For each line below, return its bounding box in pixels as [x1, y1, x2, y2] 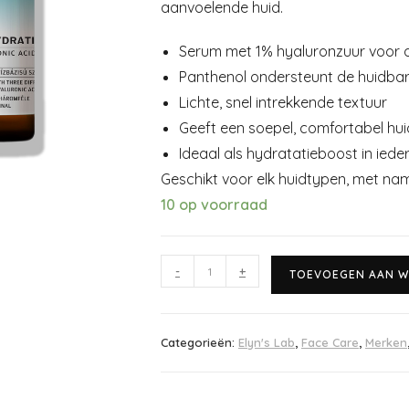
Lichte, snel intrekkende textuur [179, 93, 387, 111]
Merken [365, 335, 407, 350]
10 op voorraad [161, 195, 267, 214]
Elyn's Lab [238, 335, 295, 350]
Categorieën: [161, 335, 238, 350]
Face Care [301, 335, 359, 350]
